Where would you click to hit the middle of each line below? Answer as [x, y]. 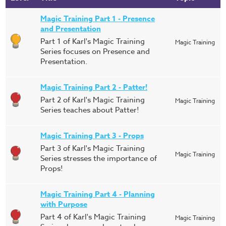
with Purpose [64, 204]
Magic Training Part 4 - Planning [98, 194]
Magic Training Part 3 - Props [92, 135]
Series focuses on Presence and [95, 51]
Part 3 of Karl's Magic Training [93, 148]
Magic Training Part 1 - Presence [98, 18]
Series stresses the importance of [99, 158]
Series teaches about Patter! [91, 110]
